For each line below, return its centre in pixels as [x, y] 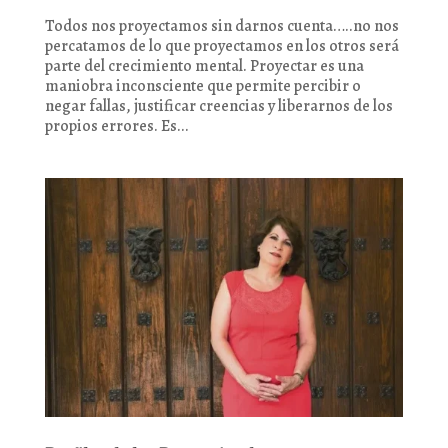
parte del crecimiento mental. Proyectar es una [204, 66]
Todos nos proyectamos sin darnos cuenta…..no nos [221, 26]
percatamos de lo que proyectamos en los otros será [221, 46]
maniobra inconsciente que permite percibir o [202, 86]
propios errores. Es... [116, 126]
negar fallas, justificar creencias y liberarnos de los [218, 106]
